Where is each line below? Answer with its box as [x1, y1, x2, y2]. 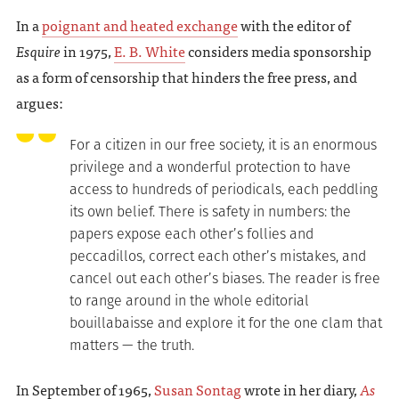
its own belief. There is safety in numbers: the [69, 201, 351, 223]
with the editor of [237, 13, 350, 37]
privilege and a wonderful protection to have [69, 157, 351, 178]
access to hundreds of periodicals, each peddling [69, 179, 378, 200]
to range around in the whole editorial [69, 290, 309, 312]
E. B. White [113, 39, 185, 63]
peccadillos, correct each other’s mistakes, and [69, 246, 366, 267]
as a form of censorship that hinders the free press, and [15, 65, 357, 89]
